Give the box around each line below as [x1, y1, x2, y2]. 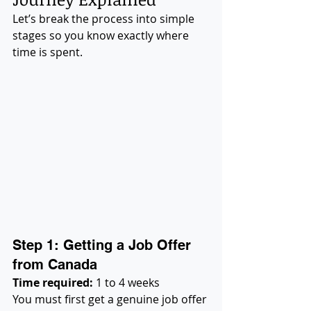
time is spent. [12, 44, 83, 60]
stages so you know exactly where [12, 27, 192, 43]
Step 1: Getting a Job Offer [12, 236, 195, 253]
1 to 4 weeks [93, 274, 160, 290]
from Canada [12, 255, 97, 273]
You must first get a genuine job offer [12, 291, 210, 307]
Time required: [12, 274, 93, 290]
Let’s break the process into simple [12, 10, 197, 26]
